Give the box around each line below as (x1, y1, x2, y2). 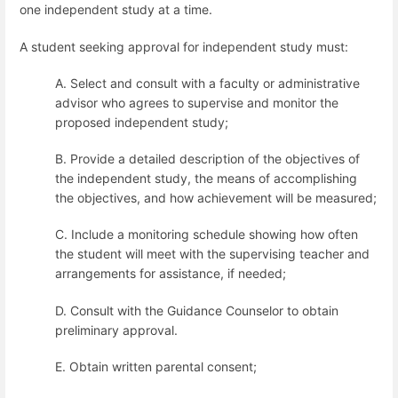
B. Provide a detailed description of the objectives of (55, 151, 360, 166)
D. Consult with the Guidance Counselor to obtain (55, 302, 338, 318)
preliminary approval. (55, 322, 178, 338)
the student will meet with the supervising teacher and (55, 246, 370, 262)
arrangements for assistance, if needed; (55, 266, 286, 282)
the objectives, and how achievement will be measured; (55, 190, 377, 205)
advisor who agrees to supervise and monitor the (55, 94, 338, 110)
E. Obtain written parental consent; (55, 358, 257, 374)
